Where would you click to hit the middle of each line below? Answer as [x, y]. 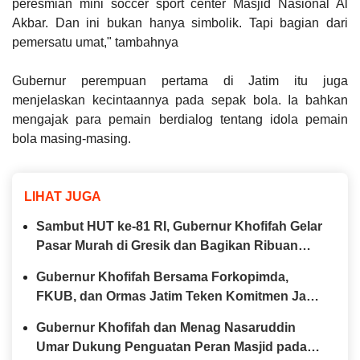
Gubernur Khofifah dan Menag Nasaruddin [166, 327]
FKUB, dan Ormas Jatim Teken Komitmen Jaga [179, 296]
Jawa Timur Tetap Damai [110, 315]
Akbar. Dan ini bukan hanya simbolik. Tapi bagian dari [180, 22]
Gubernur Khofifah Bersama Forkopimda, [162, 276]
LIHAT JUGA [63, 196]
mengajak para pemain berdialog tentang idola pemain [180, 119]
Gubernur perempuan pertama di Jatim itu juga [180, 80]
